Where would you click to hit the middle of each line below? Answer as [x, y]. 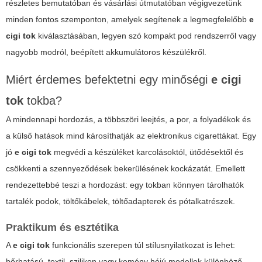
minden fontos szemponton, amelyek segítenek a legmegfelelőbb [127, 20]
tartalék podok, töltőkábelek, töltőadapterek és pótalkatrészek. [120, 201]
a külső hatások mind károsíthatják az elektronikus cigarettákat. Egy [131, 136]
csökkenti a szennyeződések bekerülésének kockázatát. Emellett [125, 169]
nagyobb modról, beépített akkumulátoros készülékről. [106, 52]
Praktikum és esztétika [62, 228]
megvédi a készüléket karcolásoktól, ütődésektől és [147, 152]
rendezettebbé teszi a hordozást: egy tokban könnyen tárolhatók [125, 185]
